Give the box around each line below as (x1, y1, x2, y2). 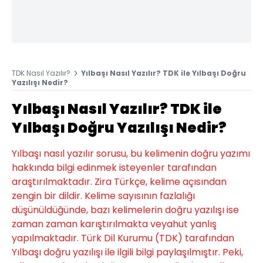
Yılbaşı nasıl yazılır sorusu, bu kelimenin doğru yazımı (12, 146, 250, 160)
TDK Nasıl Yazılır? (12, 68, 70, 78)
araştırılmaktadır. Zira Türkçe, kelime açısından (12, 174, 227, 188)
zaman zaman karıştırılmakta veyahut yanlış (12, 217, 217, 231)
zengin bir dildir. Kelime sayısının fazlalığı (12, 188, 195, 203)
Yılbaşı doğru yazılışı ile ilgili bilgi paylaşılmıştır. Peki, (12, 245, 243, 259)
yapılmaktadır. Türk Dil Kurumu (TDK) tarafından (12, 231, 234, 245)
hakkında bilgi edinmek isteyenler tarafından (12, 160, 217, 174)
